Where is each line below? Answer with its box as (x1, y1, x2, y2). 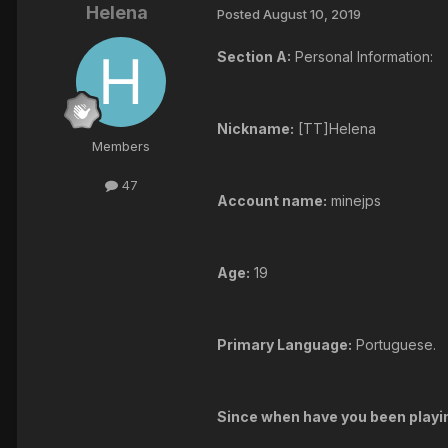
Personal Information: (291, 48, 433, 66)
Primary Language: (217, 336, 352, 354)
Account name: (217, 192, 327, 210)
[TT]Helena (294, 120, 376, 138)
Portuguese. (352, 336, 436, 354)
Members (92, 138, 150, 155)
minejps (327, 192, 381, 210)
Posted (217, 5, 263, 22)
